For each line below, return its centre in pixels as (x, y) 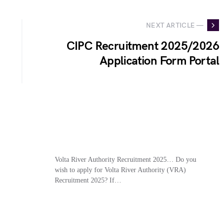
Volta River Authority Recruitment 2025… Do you (125, 160)
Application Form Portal (159, 61)
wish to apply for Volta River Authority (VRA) (120, 170)
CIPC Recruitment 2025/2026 (143, 46)
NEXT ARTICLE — (175, 25)
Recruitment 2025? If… (88, 180)
